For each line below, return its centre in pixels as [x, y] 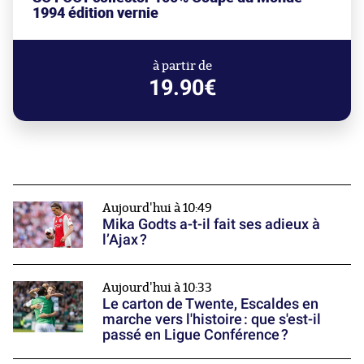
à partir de [182, 67]
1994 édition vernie [95, 13]
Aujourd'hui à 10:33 [157, 288]
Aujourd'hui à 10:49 [157, 209]
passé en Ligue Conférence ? [195, 335]
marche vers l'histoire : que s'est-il [212, 319]
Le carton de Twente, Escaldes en [210, 304]
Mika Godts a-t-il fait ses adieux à [211, 224]
